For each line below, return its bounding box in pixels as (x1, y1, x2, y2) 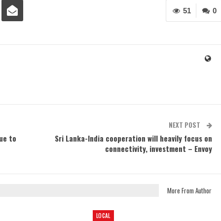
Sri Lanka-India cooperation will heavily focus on (54, 133, 212, 144)
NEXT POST (168, 120, 202, 130)
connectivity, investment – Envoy (105, 143, 212, 154)
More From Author (167, 185, 212, 196)
